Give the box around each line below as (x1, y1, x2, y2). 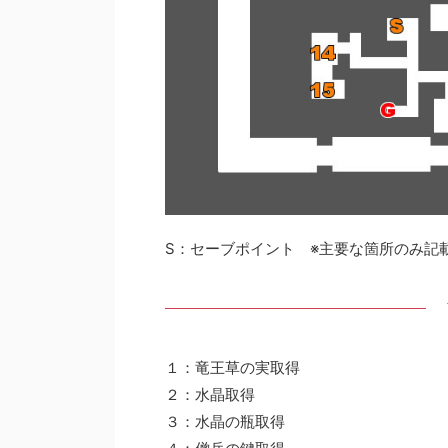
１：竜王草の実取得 (165, 358, 300, 377)
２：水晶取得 (165, 385, 255, 404)
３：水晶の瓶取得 (165, 412, 285, 431)
